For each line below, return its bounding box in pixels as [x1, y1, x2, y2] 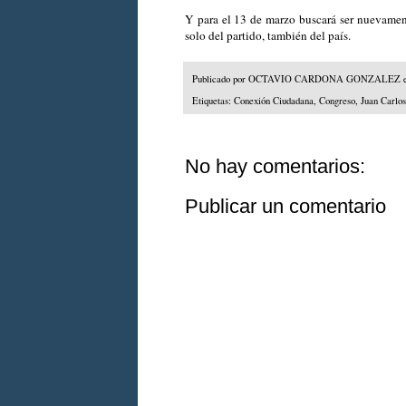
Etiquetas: [192, 94, 234, 108]
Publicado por [192, 72, 248, 85]
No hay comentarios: [185, 155, 365, 179]
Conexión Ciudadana [234, 94, 314, 108]
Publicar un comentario [185, 195, 386, 218]
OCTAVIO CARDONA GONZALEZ [248, 72, 401, 85]
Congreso [319, 94, 355, 108]
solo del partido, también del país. [185, 27, 351, 44]
